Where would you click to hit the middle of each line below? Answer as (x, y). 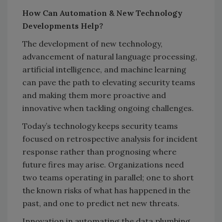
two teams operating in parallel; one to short (108, 178)
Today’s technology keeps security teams (100, 126)
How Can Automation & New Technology (102, 13)
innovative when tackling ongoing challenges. (109, 108)
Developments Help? (63, 26)
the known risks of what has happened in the (106, 191)
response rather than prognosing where (99, 152)
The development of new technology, (92, 44)
